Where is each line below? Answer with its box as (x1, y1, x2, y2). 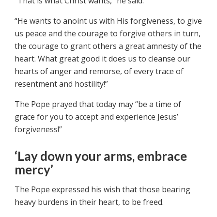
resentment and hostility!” (15, 78, 108, 90)
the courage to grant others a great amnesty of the (15, 41, 201, 52)
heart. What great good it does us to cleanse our (15, 53, 190, 64)
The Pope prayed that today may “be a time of (15, 99, 181, 110)
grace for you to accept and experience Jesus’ (15, 111, 178, 123)
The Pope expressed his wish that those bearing (15, 184, 190, 195)
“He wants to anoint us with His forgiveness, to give (15, 15, 202, 27)
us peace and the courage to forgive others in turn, (15, 28, 201, 39)
